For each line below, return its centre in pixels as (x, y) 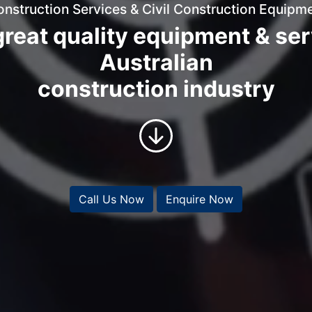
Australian (156, 62)
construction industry (156, 88)
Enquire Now (200, 199)
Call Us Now (111, 199)
